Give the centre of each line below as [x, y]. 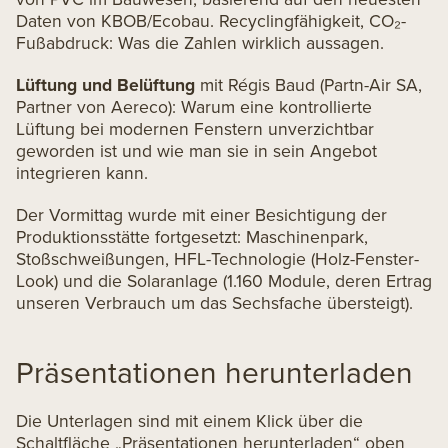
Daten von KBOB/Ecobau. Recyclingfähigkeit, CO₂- [211, 20]
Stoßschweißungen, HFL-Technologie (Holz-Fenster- [217, 258]
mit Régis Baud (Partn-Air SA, [308, 84]
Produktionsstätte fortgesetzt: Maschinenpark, [192, 236]
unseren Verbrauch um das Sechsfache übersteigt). [214, 302]
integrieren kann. [82, 172]
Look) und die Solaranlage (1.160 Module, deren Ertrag [224, 280]
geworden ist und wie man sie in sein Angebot [196, 150]
